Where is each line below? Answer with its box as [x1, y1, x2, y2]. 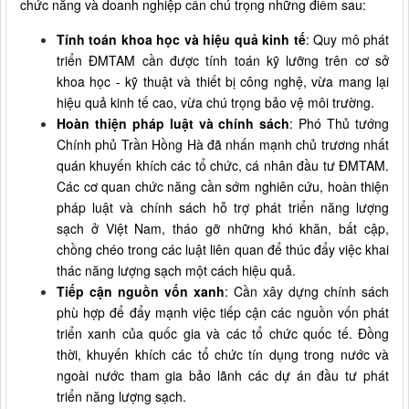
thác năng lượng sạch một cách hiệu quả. [57, 260, 296, 279]
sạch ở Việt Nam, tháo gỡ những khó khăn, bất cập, [57, 218, 389, 237]
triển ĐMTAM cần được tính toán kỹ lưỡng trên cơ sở [57, 50, 389, 69]
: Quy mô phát [305, 29, 390, 48]
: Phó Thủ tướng [289, 113, 390, 132]
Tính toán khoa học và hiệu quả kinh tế [57, 29, 306, 48]
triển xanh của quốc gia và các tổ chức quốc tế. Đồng [57, 323, 389, 342]
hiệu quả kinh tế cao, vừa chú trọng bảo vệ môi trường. [57, 92, 374, 111]
